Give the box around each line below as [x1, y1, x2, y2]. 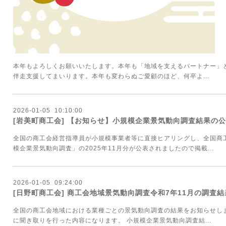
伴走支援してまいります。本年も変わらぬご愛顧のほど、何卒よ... [13, 73, 209, 80]
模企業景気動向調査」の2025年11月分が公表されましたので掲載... [13, 145, 214, 152]
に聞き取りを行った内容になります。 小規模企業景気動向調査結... [13, 217, 211, 224]
